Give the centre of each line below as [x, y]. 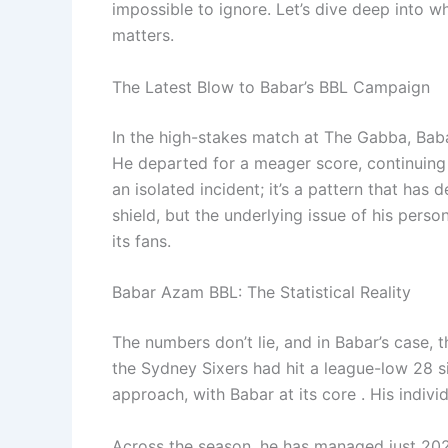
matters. [143, 35]
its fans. [141, 240]
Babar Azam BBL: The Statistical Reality [261, 292]
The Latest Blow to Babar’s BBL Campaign [271, 86]
